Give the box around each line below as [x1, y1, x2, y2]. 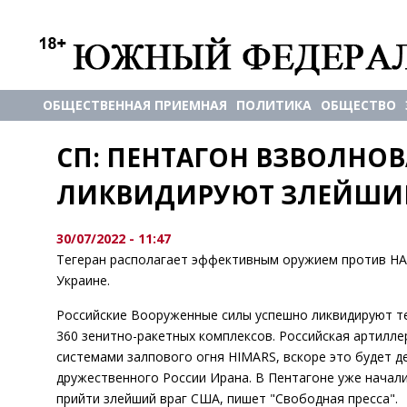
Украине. [56, 272, 110, 289]
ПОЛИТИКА [236, 96, 312, 114]
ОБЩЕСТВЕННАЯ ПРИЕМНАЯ [43, 96, 227, 114]
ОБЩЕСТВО [321, 96, 396, 114]
